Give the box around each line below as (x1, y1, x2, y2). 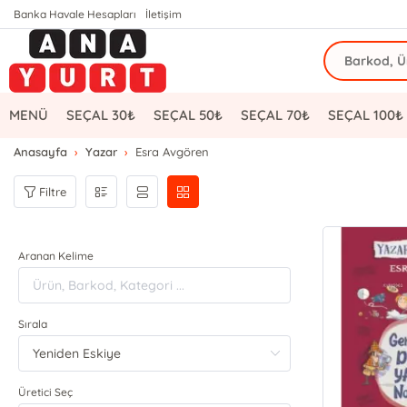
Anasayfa (14, 144, 68, 159)
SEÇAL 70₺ (241, 106, 311, 124)
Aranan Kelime (18, 249, 94, 263)
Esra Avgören (135, 144, 210, 159)
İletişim (145, 7, 183, 21)
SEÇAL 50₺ (154, 106, 223, 124)
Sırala (18, 317, 48, 331)
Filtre (39, 184, 67, 199)
